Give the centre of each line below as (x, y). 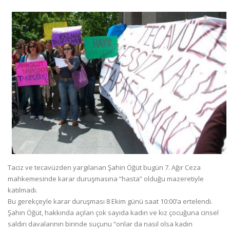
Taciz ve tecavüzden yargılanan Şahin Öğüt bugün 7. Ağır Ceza (104, 168)
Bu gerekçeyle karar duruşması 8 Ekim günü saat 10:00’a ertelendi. (110, 202)
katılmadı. (23, 190)
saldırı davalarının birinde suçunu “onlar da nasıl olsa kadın (100, 224)
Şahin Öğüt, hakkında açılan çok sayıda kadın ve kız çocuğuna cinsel (113, 213)
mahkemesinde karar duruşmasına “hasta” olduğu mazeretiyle (106, 179)
